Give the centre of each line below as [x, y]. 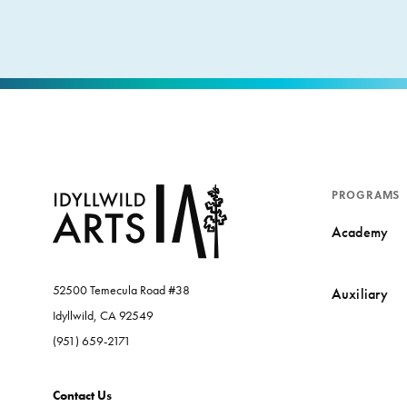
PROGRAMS [366, 194]
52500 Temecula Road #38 [121, 289]
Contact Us [82, 395]
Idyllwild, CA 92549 [103, 315]
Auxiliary [359, 293]
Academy [360, 232]
